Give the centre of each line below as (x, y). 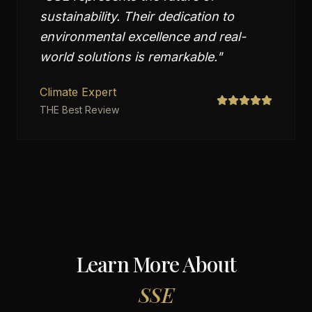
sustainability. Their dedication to (137, 16)
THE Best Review (79, 110)
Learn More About (156, 264)
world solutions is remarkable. (128, 57)
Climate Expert (78, 92)
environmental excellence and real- (143, 37)
